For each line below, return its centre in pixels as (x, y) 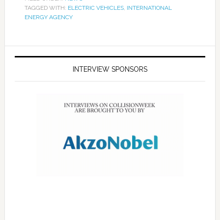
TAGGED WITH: (46, 8)
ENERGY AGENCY (48, 17)
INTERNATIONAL (149, 8)
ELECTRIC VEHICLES (96, 8)
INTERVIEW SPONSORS (110, 69)
